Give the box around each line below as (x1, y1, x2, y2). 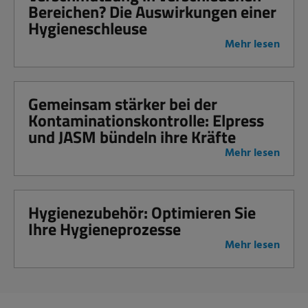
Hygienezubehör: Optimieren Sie (28, 199, 256, 225)
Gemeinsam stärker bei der (28, 91, 217, 116)
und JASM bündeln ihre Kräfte (28, 124, 236, 149)
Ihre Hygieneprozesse (28, 216, 181, 241)
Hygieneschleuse (28, 15, 147, 41)
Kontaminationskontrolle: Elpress (28, 107, 264, 133)
